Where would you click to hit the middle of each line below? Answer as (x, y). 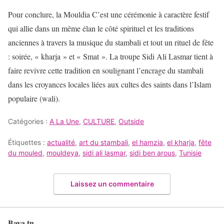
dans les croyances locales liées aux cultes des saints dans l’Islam (109, 84)
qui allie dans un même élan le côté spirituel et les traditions (101, 28)
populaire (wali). (34, 98)
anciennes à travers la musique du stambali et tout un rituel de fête (111, 42)
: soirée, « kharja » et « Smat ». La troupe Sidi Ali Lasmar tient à (110, 56)
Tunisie (190, 152)
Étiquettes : (27, 142)
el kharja (181, 142)
